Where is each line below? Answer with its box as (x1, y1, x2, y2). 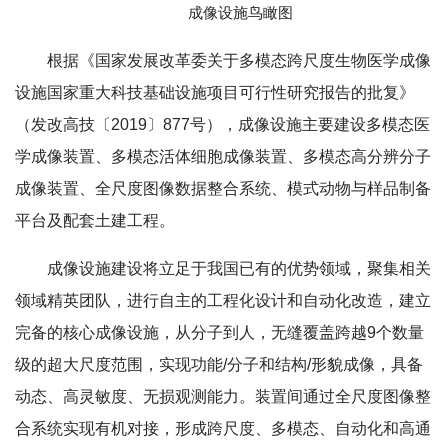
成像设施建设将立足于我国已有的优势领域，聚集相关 (47, 259, 431, 277)
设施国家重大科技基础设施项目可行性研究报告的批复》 (15, 83, 415, 101)
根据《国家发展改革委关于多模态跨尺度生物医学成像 (47, 51, 431, 69)
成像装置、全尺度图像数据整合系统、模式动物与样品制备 (15, 179, 431, 197)
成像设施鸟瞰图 (187, 3, 293, 21)
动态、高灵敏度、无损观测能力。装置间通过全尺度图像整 (15, 387, 431, 405)
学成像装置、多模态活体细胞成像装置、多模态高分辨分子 (15, 147, 431, 165)
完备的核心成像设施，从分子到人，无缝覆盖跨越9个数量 (15, 323, 424, 341)
